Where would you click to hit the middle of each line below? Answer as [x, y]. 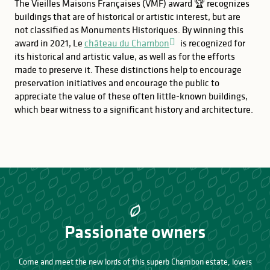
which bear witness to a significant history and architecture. [134, 109]
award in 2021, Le [49, 43]
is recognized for [212, 43]
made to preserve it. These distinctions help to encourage [128, 69]
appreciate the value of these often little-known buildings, [131, 96]
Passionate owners [135, 232]
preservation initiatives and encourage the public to [117, 83]
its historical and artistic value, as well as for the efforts [125, 56]
